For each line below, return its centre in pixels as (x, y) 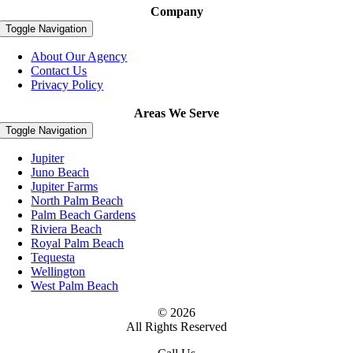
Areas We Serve (176, 113)
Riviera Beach (67, 229)
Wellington (58, 272)
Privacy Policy (67, 85)
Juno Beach (60, 173)
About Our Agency (79, 57)
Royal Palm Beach (78, 243)
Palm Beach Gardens (84, 215)
